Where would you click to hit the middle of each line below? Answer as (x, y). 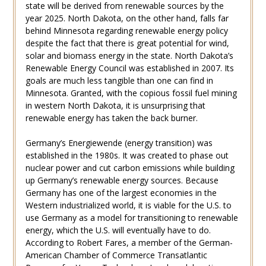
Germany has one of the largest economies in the (121, 192)
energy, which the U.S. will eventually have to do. (118, 230)
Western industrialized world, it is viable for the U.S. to (128, 205)
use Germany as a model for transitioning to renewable (132, 217)
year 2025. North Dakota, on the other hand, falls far (127, 18)
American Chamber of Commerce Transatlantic (116, 255)
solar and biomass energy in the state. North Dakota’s (129, 55)
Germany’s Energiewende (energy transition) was (119, 142)
